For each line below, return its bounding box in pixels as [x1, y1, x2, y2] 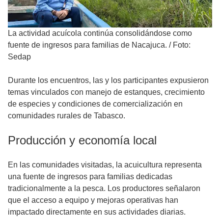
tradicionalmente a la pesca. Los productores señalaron [8, 184, 200, 193]
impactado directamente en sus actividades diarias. [8, 208, 186, 217]
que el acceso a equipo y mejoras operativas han [8, 196, 178, 205]
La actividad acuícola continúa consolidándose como [8, 29, 192, 38]
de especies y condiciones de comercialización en [8, 100, 183, 109]
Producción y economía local [8, 134, 157, 147]
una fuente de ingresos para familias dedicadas [8, 172, 172, 181]
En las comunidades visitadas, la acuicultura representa [8, 161, 202, 169]
